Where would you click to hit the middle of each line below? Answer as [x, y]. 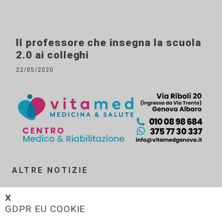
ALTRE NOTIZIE [50, 170]
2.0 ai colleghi [53, 55]
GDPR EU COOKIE [45, 209]
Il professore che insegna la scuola [109, 43]
